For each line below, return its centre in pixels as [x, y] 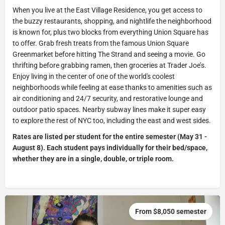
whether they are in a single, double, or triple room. [93, 159]
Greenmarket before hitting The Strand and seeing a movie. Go [109, 54]
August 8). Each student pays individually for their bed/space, [110, 148]
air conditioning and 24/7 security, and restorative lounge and [108, 99]
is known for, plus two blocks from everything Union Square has [110, 32]
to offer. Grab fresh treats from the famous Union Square [101, 43]
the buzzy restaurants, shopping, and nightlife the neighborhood [112, 21]
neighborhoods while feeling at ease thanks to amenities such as [112, 88]
